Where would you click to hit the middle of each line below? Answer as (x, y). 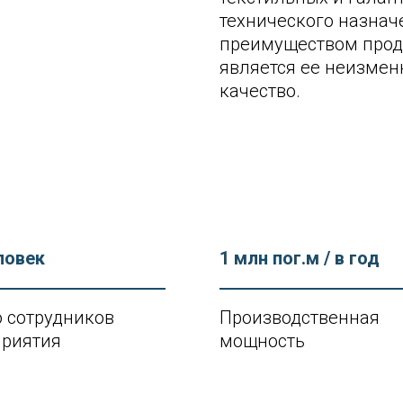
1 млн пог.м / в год (300, 258)
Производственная (300, 318)
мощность (262, 341)
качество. (260, 91)
